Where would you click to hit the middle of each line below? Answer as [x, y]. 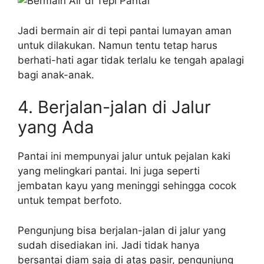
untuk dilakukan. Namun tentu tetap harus [118, 45]
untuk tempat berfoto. [70, 200]
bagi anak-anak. [56, 75]
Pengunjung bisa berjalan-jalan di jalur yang [122, 230]
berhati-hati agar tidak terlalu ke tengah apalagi [131, 60]
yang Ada [56, 127]
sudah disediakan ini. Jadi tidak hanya [109, 245]
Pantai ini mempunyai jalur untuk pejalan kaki [124, 156]
